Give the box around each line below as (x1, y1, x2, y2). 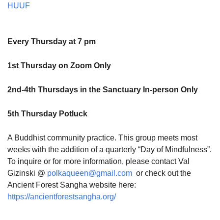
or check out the (132, 169, 191, 177)
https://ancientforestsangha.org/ (7, 192, 116, 201)
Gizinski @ (7, 169, 45, 177)
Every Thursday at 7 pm (7, 37, 96, 46)
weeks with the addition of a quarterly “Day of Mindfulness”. (7, 145, 212, 154)
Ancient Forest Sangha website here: (7, 181, 136, 189)
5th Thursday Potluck (7, 110, 87, 118)
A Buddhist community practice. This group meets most (7, 134, 197, 142)
